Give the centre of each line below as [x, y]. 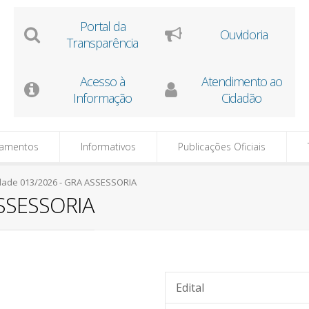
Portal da [102, 26]
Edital [190, 288]
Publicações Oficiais [222, 147]
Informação [102, 98]
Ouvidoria [244, 34]
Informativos [108, 147]
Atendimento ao [241, 81]
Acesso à [102, 81]
